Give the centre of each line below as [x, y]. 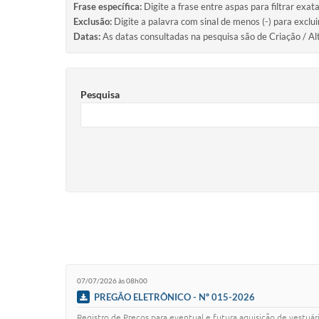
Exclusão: [93, 21]
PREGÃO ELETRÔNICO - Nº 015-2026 [174, 297]
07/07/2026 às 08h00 [112, 281]
